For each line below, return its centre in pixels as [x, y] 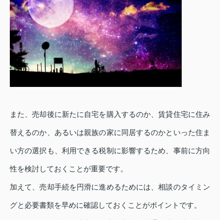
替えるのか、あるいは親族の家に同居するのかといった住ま [110, 132]
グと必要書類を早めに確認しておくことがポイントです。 [106, 205]
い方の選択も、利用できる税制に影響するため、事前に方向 [110, 150]
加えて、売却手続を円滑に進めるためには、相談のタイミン [110, 187]
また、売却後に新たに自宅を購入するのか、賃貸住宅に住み [110, 114]
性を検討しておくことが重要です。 [69, 168]
